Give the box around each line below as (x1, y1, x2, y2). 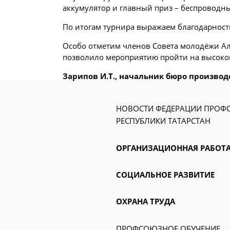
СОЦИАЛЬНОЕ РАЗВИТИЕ (116, 169, 215, 180)
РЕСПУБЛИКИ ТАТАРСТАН (116, 116, 210, 126)
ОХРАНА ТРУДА (116, 196, 175, 206)
